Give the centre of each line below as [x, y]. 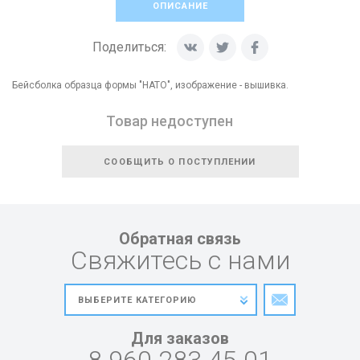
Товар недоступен [170, 121]
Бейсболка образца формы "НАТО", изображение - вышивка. [150, 85]
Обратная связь [180, 239]
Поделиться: [129, 47]
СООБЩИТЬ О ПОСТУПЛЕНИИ [180, 162]
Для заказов [180, 338]
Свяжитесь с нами [180, 260]
